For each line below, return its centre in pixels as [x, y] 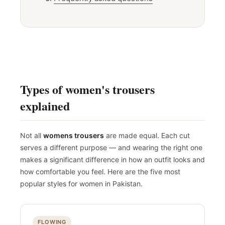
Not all [32, 139]
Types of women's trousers [87, 92]
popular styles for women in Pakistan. [81, 187]
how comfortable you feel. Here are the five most [100, 175]
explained [45, 109]
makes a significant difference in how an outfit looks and [113, 163]
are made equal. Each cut [147, 139]
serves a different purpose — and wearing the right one [111, 151]
